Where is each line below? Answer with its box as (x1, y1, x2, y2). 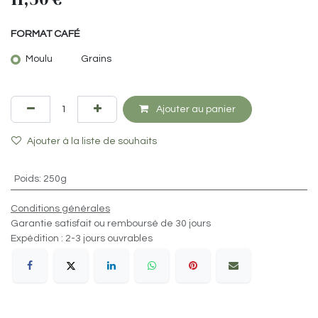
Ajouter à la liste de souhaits (27, 136, 157, 146)
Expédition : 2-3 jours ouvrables (11, 234, 153, 244)
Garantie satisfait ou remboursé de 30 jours (11, 219, 211, 229)
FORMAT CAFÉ (11, 28, 79, 40)
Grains (81, 54, 111, 65)
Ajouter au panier (153, 104, 236, 114)
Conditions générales (11, 204, 110, 214)
